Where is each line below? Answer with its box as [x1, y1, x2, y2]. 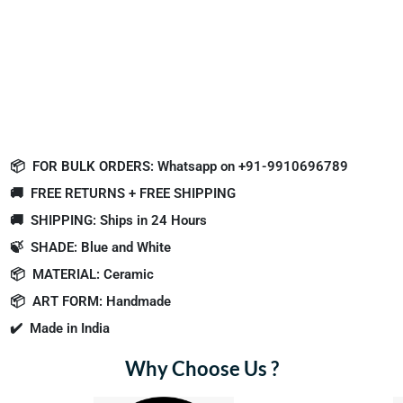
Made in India [30, 319, 110, 336]
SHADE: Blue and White [31, 238, 171, 255]
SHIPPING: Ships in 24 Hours [31, 211, 207, 228]
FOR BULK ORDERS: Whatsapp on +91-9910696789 [32, 157, 348, 175]
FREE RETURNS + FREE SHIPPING [31, 184, 236, 201]
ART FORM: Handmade [32, 292, 171, 309]
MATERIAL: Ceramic [32, 265, 154, 282]
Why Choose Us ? [124, 355, 279, 381]
